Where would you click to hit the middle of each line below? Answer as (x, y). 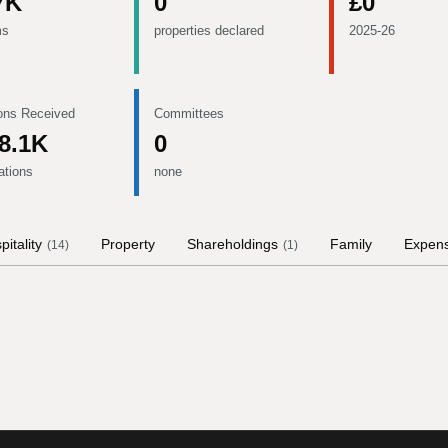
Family (351, 244)
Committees (189, 113)
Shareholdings (232, 244)
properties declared (209, 30)
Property (128, 244)
